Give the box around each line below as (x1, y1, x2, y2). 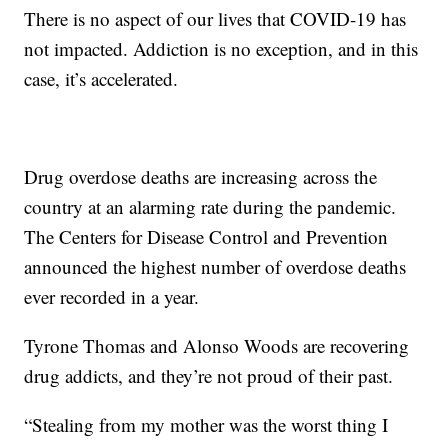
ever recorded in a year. (24, 283, 200, 309)
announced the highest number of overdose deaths (24, 253, 407, 279)
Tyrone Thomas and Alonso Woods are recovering (24, 332, 410, 358)
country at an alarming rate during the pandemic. (24, 193, 397, 219)
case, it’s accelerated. (24, 65, 179, 91)
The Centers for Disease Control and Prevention (24, 223, 389, 249)
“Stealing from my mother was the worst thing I (24, 411, 389, 437)
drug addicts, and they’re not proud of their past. (24, 362, 394, 388)
